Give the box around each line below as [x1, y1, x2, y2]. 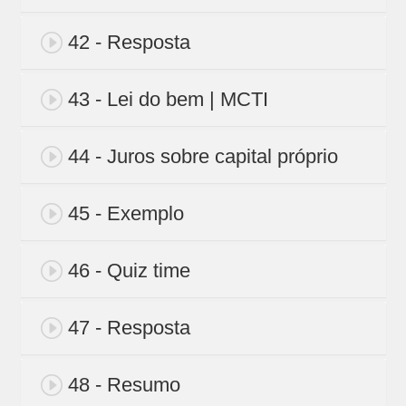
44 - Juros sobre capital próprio [67, 145, 338, 169]
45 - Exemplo [67, 202, 184, 226]
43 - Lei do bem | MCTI [67, 88, 268, 111]
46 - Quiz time [67, 259, 190, 283]
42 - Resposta [67, 31, 190, 54]
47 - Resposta [67, 316, 190, 340]
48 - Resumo [67, 373, 180, 397]
